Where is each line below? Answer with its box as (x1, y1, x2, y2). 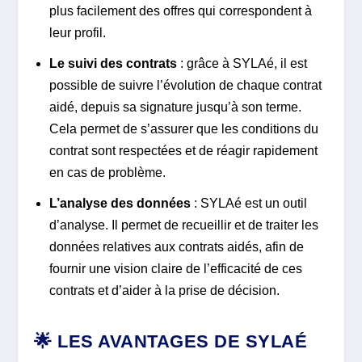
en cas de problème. (48, 165, 166, 179)
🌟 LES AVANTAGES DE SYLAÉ (34, 331, 308, 352)
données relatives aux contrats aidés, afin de (48, 240, 304, 255)
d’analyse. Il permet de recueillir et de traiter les (48, 218, 318, 233)
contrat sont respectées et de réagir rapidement (48, 143, 318, 158)
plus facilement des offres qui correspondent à (48, 3, 312, 18)
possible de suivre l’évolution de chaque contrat (48, 78, 322, 92)
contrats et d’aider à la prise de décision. (48, 284, 280, 298)
